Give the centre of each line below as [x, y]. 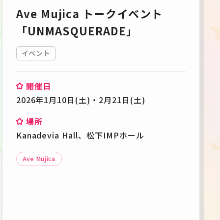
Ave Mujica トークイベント [89, 13]
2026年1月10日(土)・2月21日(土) [81, 99]
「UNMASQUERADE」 [77, 30]
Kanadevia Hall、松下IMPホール [80, 135]
